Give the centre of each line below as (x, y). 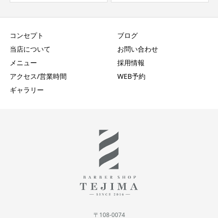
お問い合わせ (137, 49)
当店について (30, 49)
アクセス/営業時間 (38, 76)
